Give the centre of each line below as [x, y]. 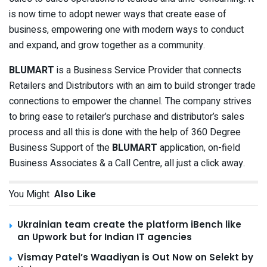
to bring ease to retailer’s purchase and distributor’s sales [127, 117]
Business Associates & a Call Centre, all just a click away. [127, 163]
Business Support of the [60, 148]
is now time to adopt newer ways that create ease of [118, 14]
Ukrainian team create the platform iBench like [129, 224]
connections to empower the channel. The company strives [130, 101]
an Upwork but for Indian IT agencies [105, 237]
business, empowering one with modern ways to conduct [126, 30]
